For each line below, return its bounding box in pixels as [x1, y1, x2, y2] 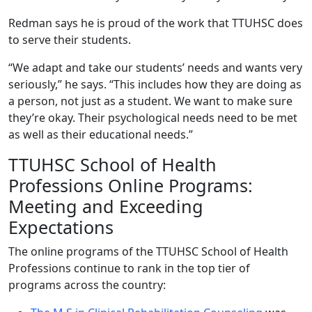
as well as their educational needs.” [8, 126, 193, 142]
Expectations [8, 214, 114, 239]
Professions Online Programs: [8, 173, 253, 197]
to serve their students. [8, 31, 134, 47]
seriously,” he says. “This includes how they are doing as [8, 76, 302, 92]
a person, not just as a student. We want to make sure [8, 93, 292, 109]
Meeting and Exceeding [8, 194, 203, 218]
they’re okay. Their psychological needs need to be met [8, 109, 297, 125]
